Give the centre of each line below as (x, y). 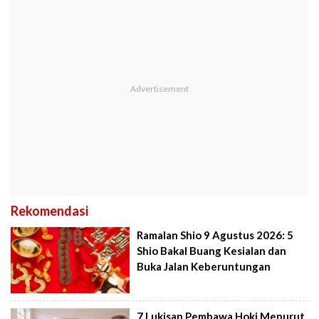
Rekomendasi (49, 210)
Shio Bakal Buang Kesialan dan (212, 250)
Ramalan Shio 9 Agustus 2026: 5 (215, 235)
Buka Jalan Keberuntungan (204, 266)
